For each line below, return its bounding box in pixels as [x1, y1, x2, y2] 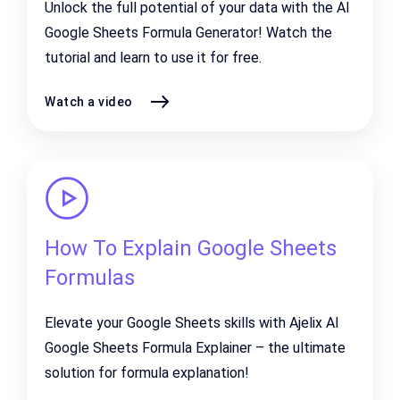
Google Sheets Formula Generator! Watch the [45, 24, 332, 41]
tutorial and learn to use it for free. [45, 49, 262, 66]
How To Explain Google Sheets [45, 236, 337, 261]
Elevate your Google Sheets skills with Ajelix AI [45, 314, 339, 331]
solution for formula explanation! [45, 364, 249, 381]
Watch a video [45, 94, 133, 109]
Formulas [45, 265, 135, 290]
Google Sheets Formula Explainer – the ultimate [45, 339, 346, 356]
